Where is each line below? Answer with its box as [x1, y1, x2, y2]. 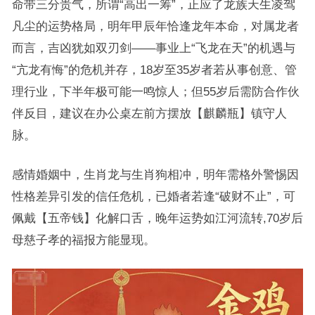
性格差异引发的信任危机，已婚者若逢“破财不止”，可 [11, 190, 295, 202]
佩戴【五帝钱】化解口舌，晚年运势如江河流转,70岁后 [11, 212, 303, 224]
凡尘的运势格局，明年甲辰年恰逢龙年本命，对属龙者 [11, 20, 299, 32]
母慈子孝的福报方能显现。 [11, 233, 155, 246]
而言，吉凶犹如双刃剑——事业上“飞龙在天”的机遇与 [11, 41, 295, 54]
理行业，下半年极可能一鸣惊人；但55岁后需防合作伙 [11, 85, 300, 98]
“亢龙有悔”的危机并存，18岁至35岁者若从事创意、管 [11, 63, 297, 76]
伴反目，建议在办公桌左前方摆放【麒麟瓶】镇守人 [11, 107, 287, 120]
